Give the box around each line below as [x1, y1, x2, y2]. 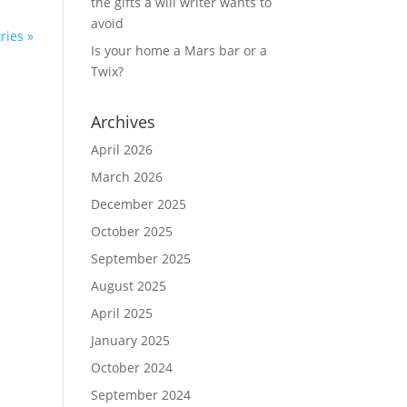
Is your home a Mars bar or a [90, 41, 267, 59]
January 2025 [90, 331, 170, 349]
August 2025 [90, 276, 166, 294]
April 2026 [90, 140, 153, 158]
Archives [90, 110, 155, 133]
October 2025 [90, 222, 173, 240]
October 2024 [90, 358, 173, 376]
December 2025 [90, 194, 186, 213]
